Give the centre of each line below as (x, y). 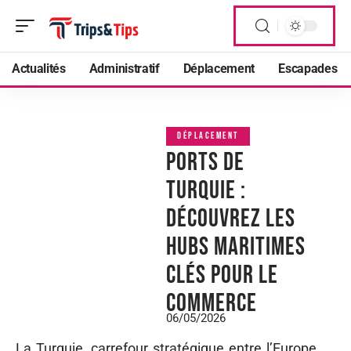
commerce (212, 304)
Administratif (124, 69)
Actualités (39, 69)
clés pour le (222, 275)
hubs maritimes (236, 247)
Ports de (205, 163)
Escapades (308, 69)
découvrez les (231, 219)
